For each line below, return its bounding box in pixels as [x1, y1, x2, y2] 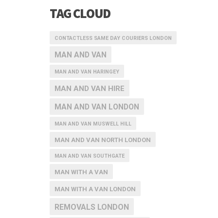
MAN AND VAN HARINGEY [54, 69, 119, 75]
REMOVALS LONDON [54, 202, 129, 212]
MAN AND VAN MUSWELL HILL [54, 121, 131, 127]
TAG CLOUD [50, 5, 110, 21]
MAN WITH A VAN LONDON [54, 185, 136, 193]
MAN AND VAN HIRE [54, 84, 125, 93]
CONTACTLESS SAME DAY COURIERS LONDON [54, 35, 172, 41]
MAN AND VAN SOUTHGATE [54, 153, 125, 159]
